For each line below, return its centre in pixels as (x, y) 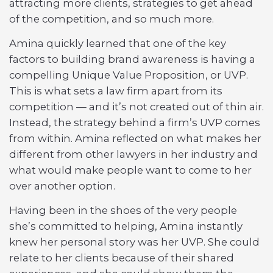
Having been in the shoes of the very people (123, 210)
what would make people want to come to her (130, 170)
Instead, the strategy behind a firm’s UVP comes (135, 122)
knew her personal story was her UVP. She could (134, 242)
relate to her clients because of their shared (122, 258)
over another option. (62, 186)
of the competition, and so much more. (112, 19)
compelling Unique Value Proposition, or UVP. (129, 75)
